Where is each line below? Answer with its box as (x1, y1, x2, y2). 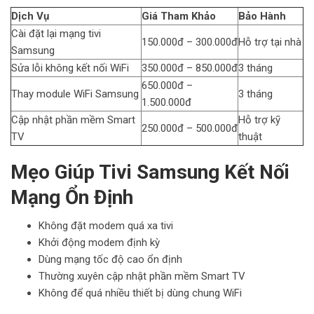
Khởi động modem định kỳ (39, 235, 160, 249)
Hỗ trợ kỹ (238, 113, 280, 126)
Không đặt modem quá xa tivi (39, 219, 173, 232)
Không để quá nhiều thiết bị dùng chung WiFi (39, 286, 242, 299)
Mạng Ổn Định (11, 185, 133, 209)
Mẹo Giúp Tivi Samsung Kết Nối (11, 160, 289, 184)
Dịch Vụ (11, 9, 49, 22)
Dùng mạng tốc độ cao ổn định (39, 252, 182, 266)
